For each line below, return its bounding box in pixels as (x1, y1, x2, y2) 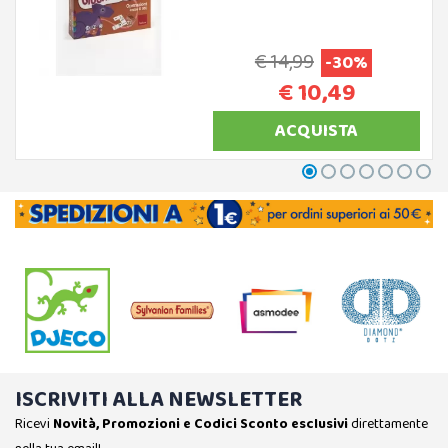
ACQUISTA (275, 116, 359, 145)
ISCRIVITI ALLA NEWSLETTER (15, 381, 302, 418)
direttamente (348, 412, 428, 435)
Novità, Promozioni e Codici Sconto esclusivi (53, 412, 348, 435)
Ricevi (15, 412, 53, 435)
